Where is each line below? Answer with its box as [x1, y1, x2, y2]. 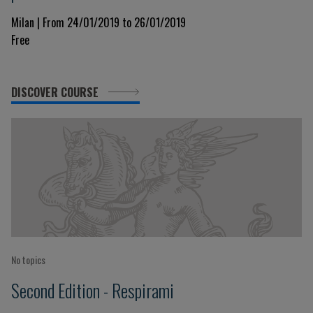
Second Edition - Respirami [11, 277, 174, 303]
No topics [11, 252, 45, 267]
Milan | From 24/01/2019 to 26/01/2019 [11, 14, 186, 31]
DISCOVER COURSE [11, 84, 101, 101]
